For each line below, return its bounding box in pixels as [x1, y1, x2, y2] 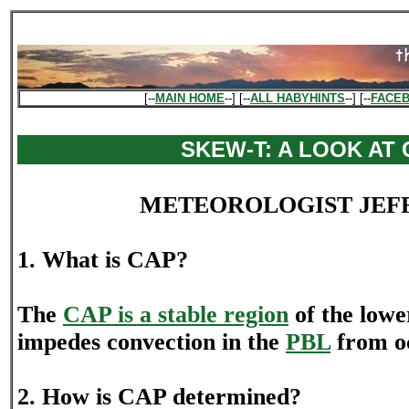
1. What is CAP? [17, 246, 188, 273]
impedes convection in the [17, 329, 286, 355]
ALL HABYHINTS [250, 91, 345, 105]
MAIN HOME [155, 91, 225, 105]
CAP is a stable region [63, 301, 288, 328]
